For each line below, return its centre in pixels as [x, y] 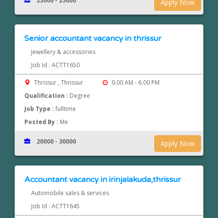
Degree [80, 96]
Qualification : [47, 96]
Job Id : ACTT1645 [55, 206]
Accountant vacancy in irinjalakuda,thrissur [103, 180]
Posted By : [42, 122]
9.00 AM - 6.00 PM [135, 83]
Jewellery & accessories [63, 52]
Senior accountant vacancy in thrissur [93, 39]
